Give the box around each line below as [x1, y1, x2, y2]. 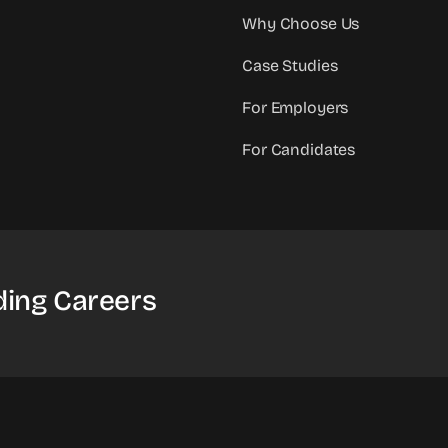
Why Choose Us [242, 14, 360, 34]
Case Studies [242, 56, 338, 76]
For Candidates [242, 140, 356, 160]
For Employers [242, 98, 349, 118]
